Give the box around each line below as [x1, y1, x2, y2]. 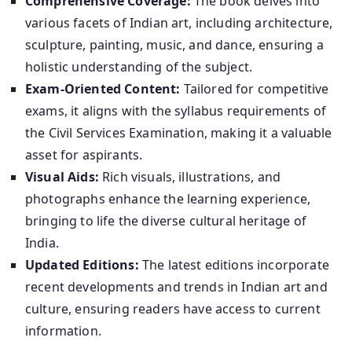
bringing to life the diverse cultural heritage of [25, 211, 306, 229]
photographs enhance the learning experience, [25, 189, 311, 207]
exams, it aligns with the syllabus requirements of [25, 101, 327, 119]
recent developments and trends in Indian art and [25, 277, 328, 295]
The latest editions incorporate [138, 255, 329, 273]
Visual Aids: [25, 167, 99, 185]
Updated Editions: [25, 255, 139, 273]
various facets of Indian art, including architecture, [25, 13, 333, 31]
